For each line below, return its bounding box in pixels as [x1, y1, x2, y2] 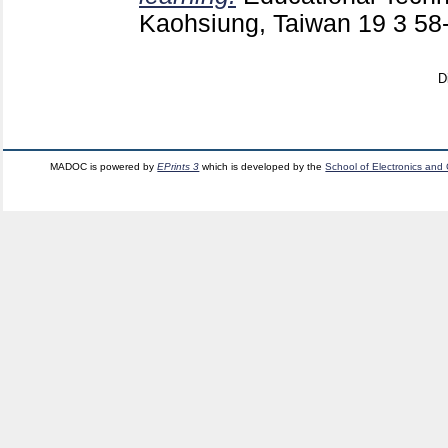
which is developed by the [199, 160, 326, 172]
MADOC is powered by [50, 160, 158, 172]
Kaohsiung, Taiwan [139, 9, 358, 37]
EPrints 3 [157, 160, 200, 172]
